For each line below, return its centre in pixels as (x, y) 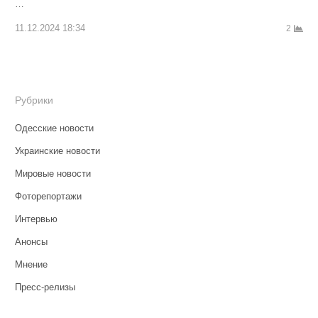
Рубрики (34, 100)
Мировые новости (53, 173)
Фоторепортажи (48, 196)
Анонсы (31, 241)
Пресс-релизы (45, 287)
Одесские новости (54, 128)
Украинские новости (57, 150)
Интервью (36, 219)
